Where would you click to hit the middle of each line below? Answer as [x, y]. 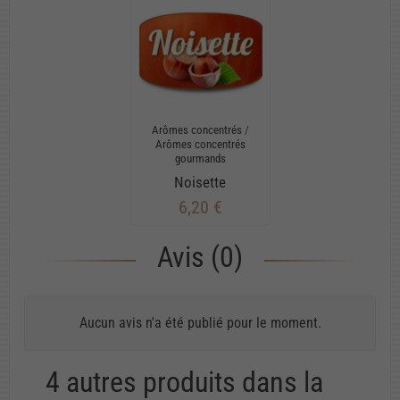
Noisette [200, 182]
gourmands [200, 158]
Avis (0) [200, 257]
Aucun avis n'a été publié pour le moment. [200, 322]
